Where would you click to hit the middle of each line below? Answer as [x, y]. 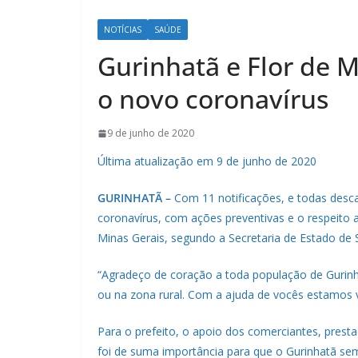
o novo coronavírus [213, 99]
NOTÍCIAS [123, 30]
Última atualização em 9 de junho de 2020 [207, 161]
